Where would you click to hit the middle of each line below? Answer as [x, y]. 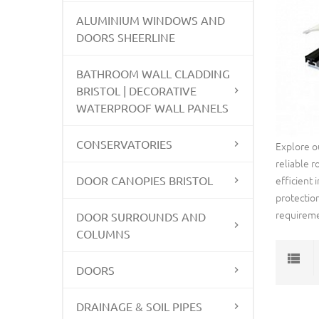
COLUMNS [103, 234]
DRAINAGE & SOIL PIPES [139, 306]
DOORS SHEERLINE [126, 37]
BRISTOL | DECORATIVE [136, 90]
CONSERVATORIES [124, 144]
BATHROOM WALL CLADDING [153, 73]
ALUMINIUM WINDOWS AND [151, 20]
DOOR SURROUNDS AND [141, 216]
